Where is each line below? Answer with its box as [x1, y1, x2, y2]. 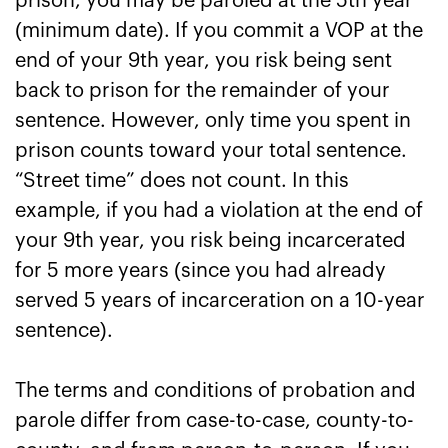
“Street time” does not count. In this [15, 171, 349, 191]
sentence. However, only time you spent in [15, 111, 411, 131]
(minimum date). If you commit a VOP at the [15, 21, 423, 41]
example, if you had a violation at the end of [15, 201, 423, 221]
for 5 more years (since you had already [15, 261, 386, 281]
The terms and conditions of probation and [15, 381, 416, 401]
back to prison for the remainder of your [15, 81, 390, 101]
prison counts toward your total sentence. [15, 141, 407, 161]
